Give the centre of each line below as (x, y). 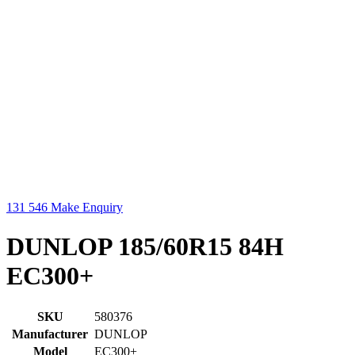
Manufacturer (50, 334)
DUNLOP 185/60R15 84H (145, 246)
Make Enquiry (87, 208)
